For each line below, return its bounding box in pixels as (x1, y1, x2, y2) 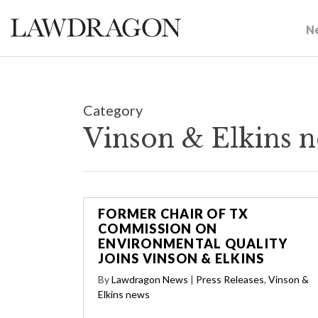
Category (83, 102, 143, 119)
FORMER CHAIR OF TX (98, 206, 249, 221)
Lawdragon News (111, 273, 188, 285)
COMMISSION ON (98, 221, 218, 236)
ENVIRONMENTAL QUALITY (98, 236, 288, 251)
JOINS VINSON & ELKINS (98, 251, 265, 266)
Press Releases (196, 273, 264, 285)
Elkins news (98, 288, 150, 300)
